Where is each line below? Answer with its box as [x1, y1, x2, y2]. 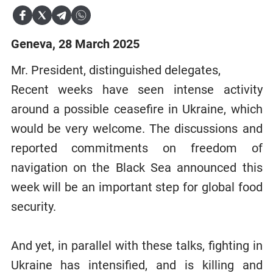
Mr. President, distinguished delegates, [10, 62, 221, 77]
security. [10, 199, 56, 214]
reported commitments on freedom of [10, 140, 263, 155]
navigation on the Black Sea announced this [10, 160, 263, 175]
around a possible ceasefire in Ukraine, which [10, 101, 263, 116]
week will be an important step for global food [10, 179, 263, 194]
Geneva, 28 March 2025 [10, 36, 140, 51]
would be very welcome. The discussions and [10, 121, 263, 136]
